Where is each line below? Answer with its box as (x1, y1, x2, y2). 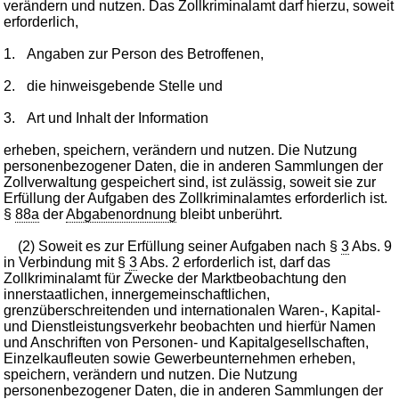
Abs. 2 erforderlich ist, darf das (137, 254, 331, 270)
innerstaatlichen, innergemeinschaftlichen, (4, 286, 271, 302)
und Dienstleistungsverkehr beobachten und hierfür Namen (4, 318, 377, 334)
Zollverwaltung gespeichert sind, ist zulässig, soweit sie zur (4, 174, 377, 190)
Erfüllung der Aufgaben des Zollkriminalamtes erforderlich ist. (4, 190, 388, 206)
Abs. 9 (349, 238, 393, 254)
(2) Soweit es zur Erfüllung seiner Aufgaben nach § (18, 238, 342, 254)
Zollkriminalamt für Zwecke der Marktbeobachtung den (4, 270, 347, 286)
